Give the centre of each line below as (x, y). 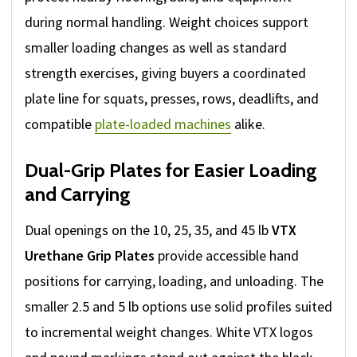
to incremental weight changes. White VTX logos (169, 332)
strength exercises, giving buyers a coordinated (165, 73)
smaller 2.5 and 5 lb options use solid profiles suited (178, 307)
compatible (60, 124)
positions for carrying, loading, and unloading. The (174, 281)
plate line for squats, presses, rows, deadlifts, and (172, 99)
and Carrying (78, 194)
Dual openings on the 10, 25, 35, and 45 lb (148, 230)
